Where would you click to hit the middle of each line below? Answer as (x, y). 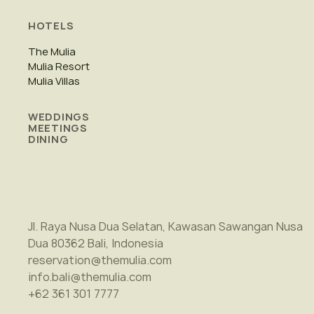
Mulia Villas (54, 81)
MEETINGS (58, 128)
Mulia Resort (59, 67)
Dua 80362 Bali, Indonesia (96, 243)
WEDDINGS (59, 117)
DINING (48, 139)
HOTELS (51, 26)
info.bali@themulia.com (90, 277)
